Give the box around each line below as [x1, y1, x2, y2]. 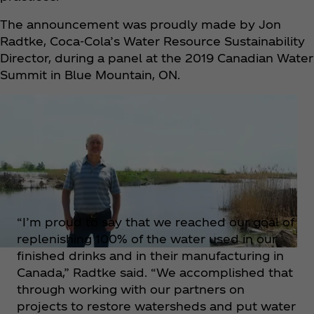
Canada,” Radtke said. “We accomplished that [17, 266, 293, 280]
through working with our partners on [17, 282, 245, 296]
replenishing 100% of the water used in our [17, 232, 277, 246]
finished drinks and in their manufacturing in [17, 249, 284, 263]
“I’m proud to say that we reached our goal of [17, 215, 294, 229]
